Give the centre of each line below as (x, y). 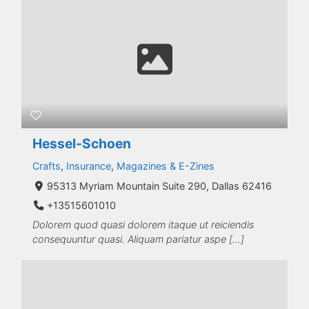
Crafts (47, 166)
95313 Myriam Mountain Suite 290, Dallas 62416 (159, 186)
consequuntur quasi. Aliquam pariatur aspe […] (138, 239)
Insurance (89, 166)
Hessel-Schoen (82, 143)
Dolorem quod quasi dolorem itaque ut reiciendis (143, 225)
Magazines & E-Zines (166, 166)
